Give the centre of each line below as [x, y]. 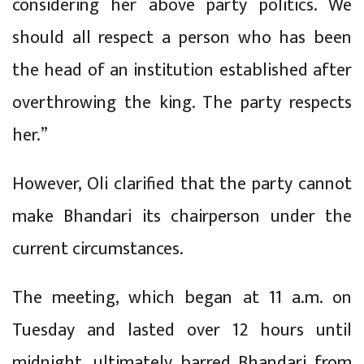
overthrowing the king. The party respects [182, 102]
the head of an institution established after [182, 70]
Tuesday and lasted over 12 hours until [182, 330]
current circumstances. [98, 249]
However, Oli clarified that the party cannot [182, 184]
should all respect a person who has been [182, 37]
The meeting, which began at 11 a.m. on [182, 297]
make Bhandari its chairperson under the [182, 216]
